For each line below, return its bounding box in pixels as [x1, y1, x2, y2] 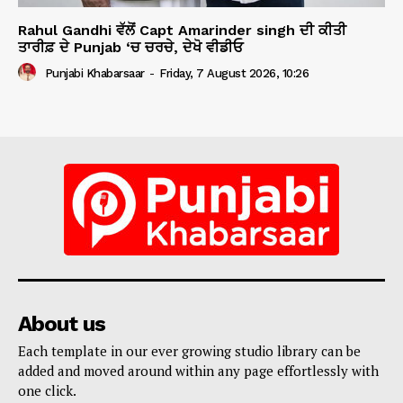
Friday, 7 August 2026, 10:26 [159, 67, 309, 81]
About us [18, 310, 105, 336]
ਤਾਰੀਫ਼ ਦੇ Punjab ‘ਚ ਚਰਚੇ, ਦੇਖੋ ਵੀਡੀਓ [18, 38, 243, 56]
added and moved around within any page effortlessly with [18, 361, 379, 380]
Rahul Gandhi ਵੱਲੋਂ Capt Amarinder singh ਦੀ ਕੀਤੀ [18, 21, 346, 39]
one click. [18, 381, 76, 399]
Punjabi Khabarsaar [44, 67, 145, 81]
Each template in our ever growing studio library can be [18, 341, 361, 360]
